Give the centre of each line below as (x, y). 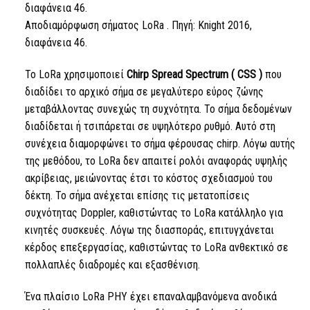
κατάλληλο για (249, 213)
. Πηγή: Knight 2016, (208, 26)
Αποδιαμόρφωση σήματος (83, 26)
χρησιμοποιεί (93, 75)
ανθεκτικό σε (257, 248)
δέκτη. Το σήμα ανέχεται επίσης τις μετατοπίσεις (137, 196)
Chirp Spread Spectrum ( (182, 75)
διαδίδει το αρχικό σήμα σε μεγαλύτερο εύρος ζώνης (144, 92)
